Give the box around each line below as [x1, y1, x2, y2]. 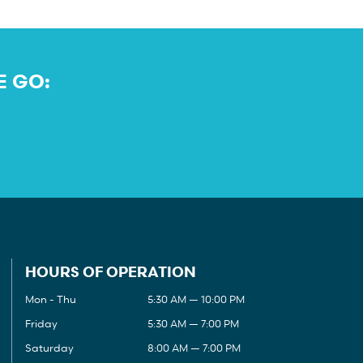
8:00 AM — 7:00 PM [147, 340, 241, 356]
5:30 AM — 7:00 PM [147, 316, 239, 331]
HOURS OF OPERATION [24, 262, 196, 281]
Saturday [24, 340, 74, 356]
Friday [24, 316, 58, 331]
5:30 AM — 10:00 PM [147, 292, 245, 307]
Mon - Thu [24, 292, 76, 307]
